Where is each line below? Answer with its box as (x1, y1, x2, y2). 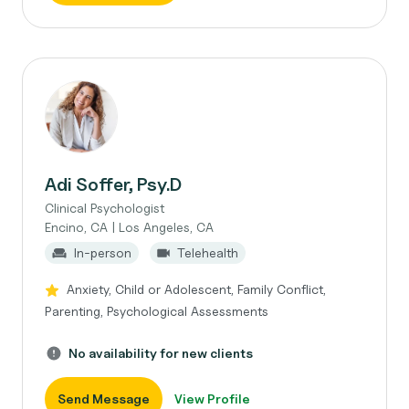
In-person (74, 245, 131, 260)
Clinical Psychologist (45, 200, 164, 215)
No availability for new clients (68, 345, 253, 361)
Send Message (58, 391, 150, 406)
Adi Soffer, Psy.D (45, 173, 182, 195)
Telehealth (177, 245, 238, 260)
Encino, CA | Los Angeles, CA (45, 219, 214, 235)
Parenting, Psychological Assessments (45, 303, 268, 319)
